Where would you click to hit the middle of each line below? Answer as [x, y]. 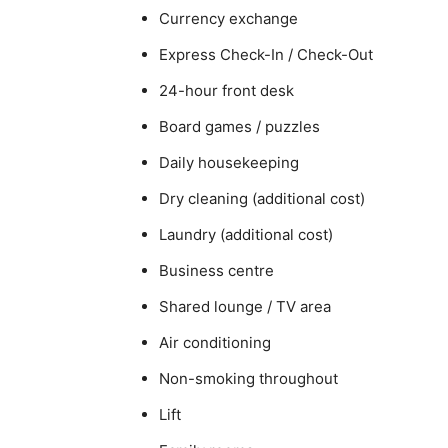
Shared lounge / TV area [245, 306]
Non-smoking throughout [248, 378]
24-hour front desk [226, 90]
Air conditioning [215, 342]
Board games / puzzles [239, 126]
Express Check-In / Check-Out [266, 54]
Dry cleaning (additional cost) [262, 198]
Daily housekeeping [229, 162]
